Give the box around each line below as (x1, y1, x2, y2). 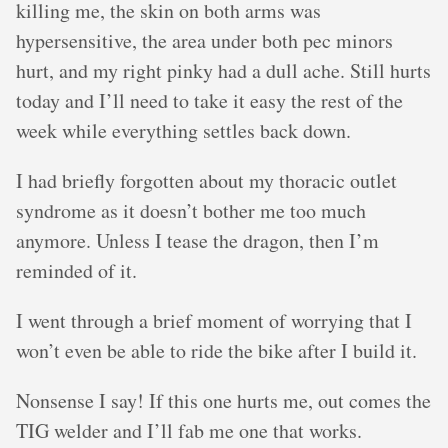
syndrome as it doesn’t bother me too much (16, 197, 366, 224)
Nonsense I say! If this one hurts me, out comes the (16, 387, 431, 414)
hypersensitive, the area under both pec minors (16, 27, 393, 54)
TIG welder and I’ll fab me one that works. (16, 417, 362, 444)
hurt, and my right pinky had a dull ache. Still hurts (16, 57, 431, 84)
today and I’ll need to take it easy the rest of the (16, 87, 403, 114)
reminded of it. (16, 257, 137, 284)
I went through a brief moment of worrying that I (16, 307, 412, 334)
